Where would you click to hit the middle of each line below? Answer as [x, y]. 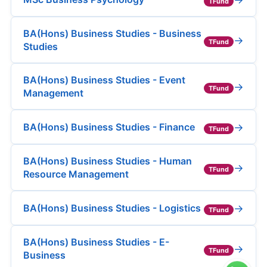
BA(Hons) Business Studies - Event [104, 80]
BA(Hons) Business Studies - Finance [109, 127]
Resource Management [76, 174]
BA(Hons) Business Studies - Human [108, 161]
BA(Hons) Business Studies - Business [112, 33]
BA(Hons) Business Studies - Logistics [112, 208]
